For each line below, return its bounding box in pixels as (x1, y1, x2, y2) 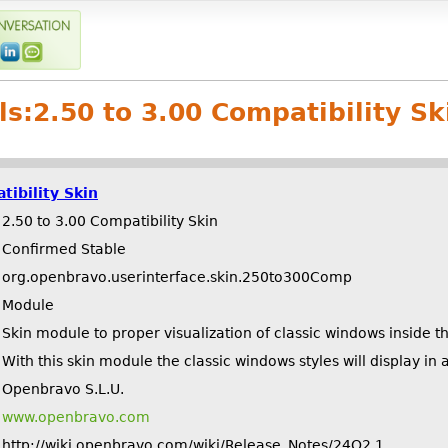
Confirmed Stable (2, 240, 126, 257)
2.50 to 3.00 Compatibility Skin (2, 212, 218, 229)
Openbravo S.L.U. (2, 380, 124, 397)
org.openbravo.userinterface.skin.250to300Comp (2, 268, 352, 285)
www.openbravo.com (2, 408, 150, 425)
